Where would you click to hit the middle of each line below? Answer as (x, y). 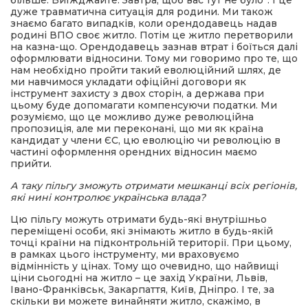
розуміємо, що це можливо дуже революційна (132, 117)
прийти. (31, 164)
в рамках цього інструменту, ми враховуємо (125, 254)
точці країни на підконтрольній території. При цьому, (151, 243)
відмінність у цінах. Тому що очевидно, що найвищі (144, 266)
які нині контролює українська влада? (109, 197)
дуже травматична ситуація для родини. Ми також (142, 12)
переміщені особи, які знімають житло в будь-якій (142, 231)
